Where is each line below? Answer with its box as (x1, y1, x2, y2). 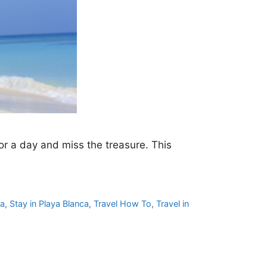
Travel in (156, 198, 190, 209)
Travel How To (94, 198, 152, 209)
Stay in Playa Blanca (10, 198, 89, 209)
